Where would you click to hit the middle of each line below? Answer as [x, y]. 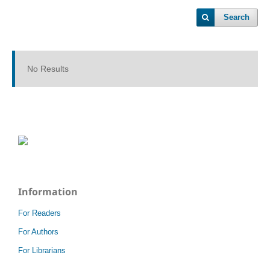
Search [237, 17]
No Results [48, 69]
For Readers [39, 213]
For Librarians [42, 250]
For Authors [38, 231]
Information [48, 191]
